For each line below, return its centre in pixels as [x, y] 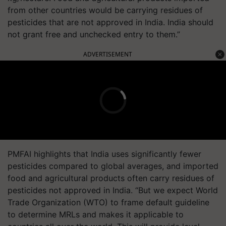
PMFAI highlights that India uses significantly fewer [104, 154]
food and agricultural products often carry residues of [111, 178]
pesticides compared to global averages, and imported [113, 166]
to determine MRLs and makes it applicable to [96, 214]
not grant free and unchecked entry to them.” [94, 34]
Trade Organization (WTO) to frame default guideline [108, 202]
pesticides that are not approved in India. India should [110, 22]
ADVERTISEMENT [108, 54]
